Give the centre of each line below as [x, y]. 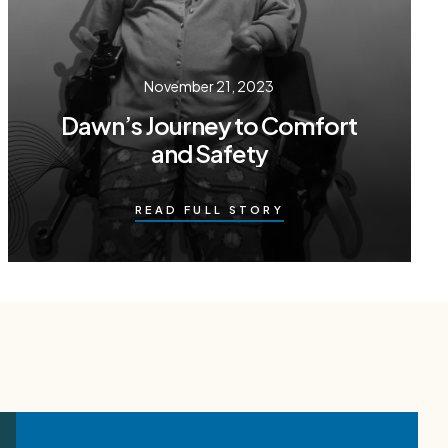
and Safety [209, 152]
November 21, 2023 [209, 85]
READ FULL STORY [209, 209]
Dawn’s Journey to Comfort [209, 124]
